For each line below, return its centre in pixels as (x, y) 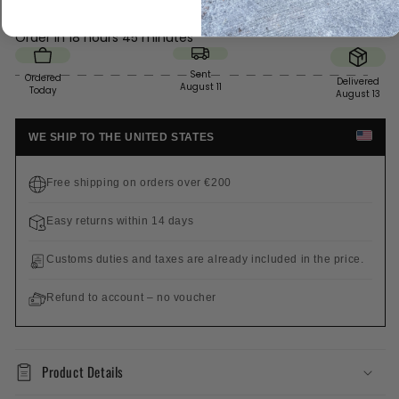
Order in (42, 37)
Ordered (43, 77)
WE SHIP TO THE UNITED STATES (122, 137)
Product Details (83, 371)
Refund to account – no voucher (131, 297)
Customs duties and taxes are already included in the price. (205, 259)
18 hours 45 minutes (131, 37)
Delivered (358, 81)
